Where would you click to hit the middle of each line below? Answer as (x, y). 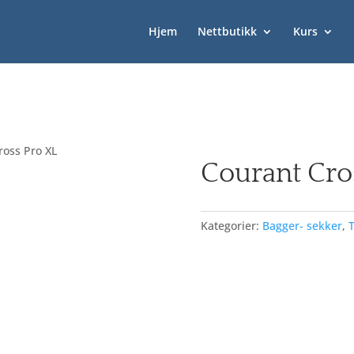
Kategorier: (231, 225)
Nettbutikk (227, 31)
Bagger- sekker (302, 225)
